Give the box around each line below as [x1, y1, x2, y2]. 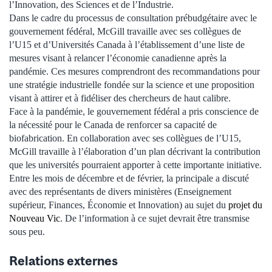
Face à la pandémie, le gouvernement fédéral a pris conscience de [9, 106, 259, 117]
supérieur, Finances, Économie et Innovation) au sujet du [9, 199, 228, 210]
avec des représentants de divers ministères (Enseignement [9, 186, 231, 197]
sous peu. [9, 226, 45, 237]
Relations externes [9, 253, 118, 268]
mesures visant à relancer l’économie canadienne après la [9, 52, 226, 63]
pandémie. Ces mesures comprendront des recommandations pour [9, 66, 260, 76]
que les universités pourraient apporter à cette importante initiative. [9, 159, 262, 170]
